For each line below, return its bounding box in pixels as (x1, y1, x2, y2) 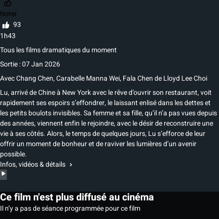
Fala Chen (123, 73, 153, 84)
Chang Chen (15, 73, 53, 84)
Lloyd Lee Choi (162, 73, 207, 84)
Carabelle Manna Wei (56, 73, 120, 84)
